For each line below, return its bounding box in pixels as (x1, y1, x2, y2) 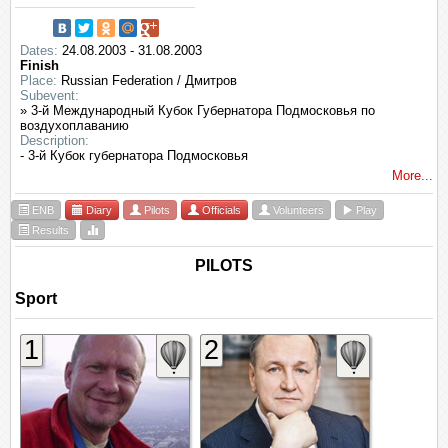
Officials (199, 204, 241, 216)
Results (29, 224, 69, 236)
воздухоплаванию (20, 118, 129, 133)
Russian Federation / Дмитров (57, 73, 237, 88)
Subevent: (20, 88, 79, 103)
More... (392, 168, 433, 183)
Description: (20, 133, 89, 148)
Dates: (20, 43, 58, 58)
